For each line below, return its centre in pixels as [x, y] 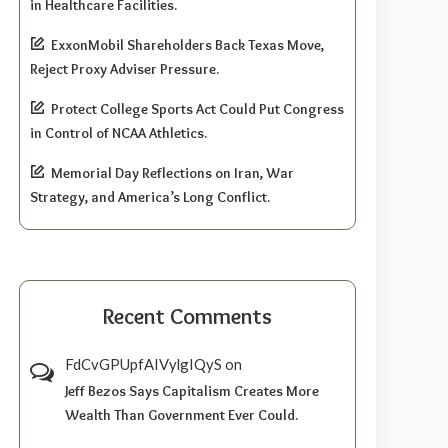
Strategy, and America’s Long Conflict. [150, 197]
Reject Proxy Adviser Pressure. [125, 69]
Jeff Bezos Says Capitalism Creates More [192, 391]
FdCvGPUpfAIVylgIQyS [144, 364]
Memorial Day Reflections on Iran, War [173, 173]
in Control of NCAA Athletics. [119, 133]
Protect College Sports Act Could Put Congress [198, 109]
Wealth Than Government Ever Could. [182, 415]
